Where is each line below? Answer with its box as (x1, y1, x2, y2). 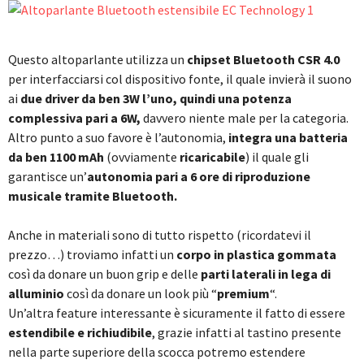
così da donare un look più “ (64, 285, 217, 301)
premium (217, 285, 270, 301)
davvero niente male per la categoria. (141, 110, 349, 126)
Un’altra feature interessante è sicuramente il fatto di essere (8, 305, 345, 321)
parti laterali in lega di (201, 266, 331, 282)
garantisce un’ (8, 168, 87, 184)
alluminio (8, 285, 64, 301)
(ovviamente (106, 149, 180, 165)
